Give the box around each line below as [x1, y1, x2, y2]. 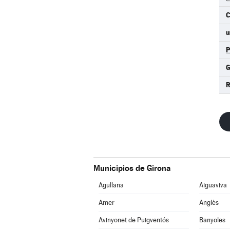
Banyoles [199, 216, 225, 224]
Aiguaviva [199, 181, 227, 189]
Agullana [98, 181, 124, 189]
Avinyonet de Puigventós [98, 216, 169, 224]
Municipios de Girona [93, 163, 170, 173]
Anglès [199, 199, 219, 206]
